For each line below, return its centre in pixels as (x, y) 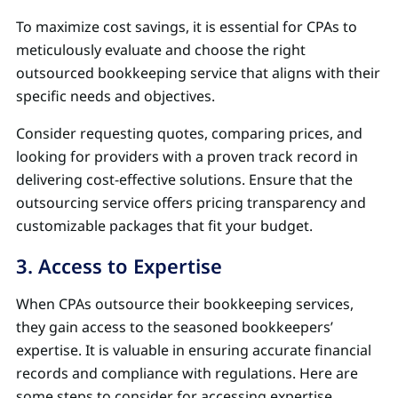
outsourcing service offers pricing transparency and (191, 202)
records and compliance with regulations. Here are (187, 373)
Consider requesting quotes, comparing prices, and (189, 133)
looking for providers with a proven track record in (187, 156)
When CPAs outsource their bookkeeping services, (185, 303)
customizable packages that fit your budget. (164, 225)
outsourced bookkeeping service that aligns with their (198, 72)
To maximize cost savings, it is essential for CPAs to (187, 26)
